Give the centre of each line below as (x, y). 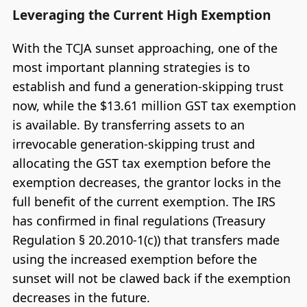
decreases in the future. (81, 297)
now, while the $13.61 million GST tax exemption (154, 105)
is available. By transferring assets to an (128, 124)
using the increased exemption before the (134, 259)
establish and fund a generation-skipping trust (148, 86)
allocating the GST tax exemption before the (141, 163)
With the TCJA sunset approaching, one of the (145, 48)
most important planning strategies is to (131, 67)
